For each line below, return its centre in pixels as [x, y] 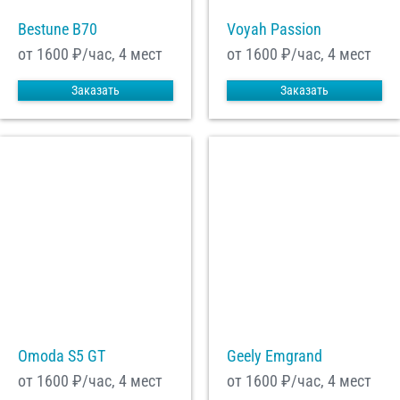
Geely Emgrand [275, 356]
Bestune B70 [58, 29]
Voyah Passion [274, 29]
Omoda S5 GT [62, 356]
